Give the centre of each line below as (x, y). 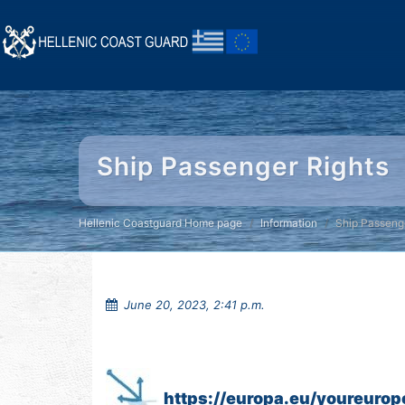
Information (289, 223)
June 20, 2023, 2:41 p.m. (193, 305)
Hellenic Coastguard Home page (160, 223)
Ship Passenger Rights (243, 166)
